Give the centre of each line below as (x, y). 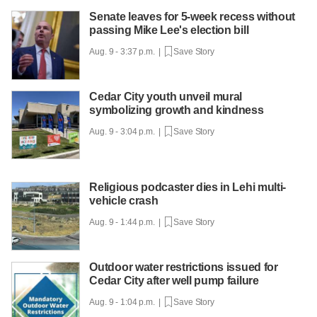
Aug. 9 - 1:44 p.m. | (127, 223)
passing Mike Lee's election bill (169, 30)
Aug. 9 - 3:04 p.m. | (127, 131)
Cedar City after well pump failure (174, 281)
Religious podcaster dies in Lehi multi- (188, 188)
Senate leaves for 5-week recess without (192, 16)
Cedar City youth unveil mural (166, 96)
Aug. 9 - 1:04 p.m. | (127, 302)
